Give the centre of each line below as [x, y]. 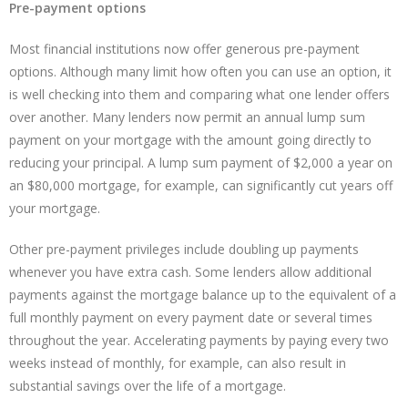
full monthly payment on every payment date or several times [191, 318]
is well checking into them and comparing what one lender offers [199, 95]
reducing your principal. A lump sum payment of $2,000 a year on [201, 163]
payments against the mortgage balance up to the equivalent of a [203, 295]
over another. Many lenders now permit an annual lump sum [187, 117]
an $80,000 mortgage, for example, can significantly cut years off [201, 186]
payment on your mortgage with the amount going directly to [190, 140]
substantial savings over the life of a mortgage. [148, 386]
